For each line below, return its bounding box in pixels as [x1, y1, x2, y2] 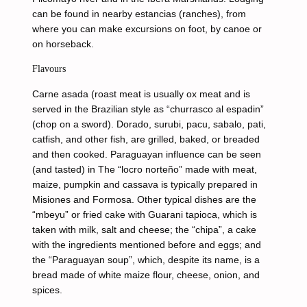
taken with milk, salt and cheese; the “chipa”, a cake [32, 224, 256, 235]
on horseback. [32, 38, 94, 49]
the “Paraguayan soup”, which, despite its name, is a [32, 254, 260, 265]
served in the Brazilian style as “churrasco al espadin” [32, 103, 264, 114]
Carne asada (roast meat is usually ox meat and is [32, 88, 250, 99]
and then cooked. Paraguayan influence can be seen [32, 149, 261, 160]
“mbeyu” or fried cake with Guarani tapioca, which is [32, 209, 257, 220]
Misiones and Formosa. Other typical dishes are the [32, 194, 256, 205]
